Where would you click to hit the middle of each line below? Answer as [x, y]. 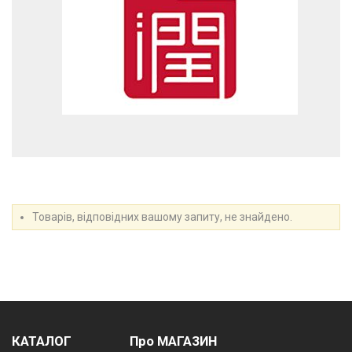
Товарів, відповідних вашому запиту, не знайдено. [163, 217]
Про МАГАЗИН [173, 341]
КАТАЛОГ [42, 341]
